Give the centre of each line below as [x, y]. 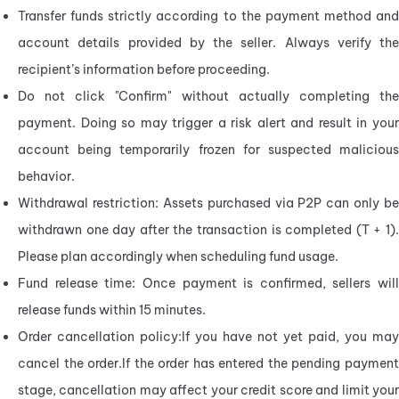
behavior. [46, 176]
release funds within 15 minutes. [112, 309]
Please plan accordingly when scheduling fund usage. [178, 256]
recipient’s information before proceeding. [144, 69]
